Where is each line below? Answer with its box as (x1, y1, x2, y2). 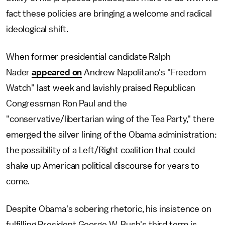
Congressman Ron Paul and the (6, 99, 127, 108)
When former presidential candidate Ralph (6, 52, 171, 61)
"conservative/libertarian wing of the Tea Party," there (6, 115, 215, 124)
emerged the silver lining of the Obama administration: (6, 130, 217, 139)
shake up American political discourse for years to (6, 161, 199, 170)
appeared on (32, 68, 82, 77)
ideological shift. (6, 25, 69, 34)
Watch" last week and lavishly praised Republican (6, 83, 196, 92)
